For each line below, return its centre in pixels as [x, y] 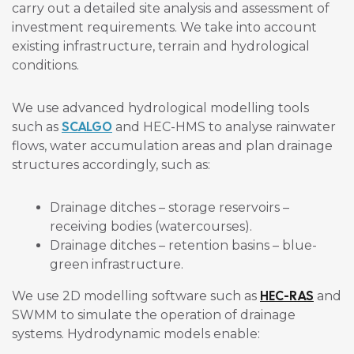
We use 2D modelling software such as [136, 296]
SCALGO [87, 127]
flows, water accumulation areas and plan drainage [172, 146]
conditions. [45, 66]
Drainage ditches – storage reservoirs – [169, 208]
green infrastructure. [117, 265]
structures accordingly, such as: [111, 165]
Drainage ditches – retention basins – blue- [183, 246]
